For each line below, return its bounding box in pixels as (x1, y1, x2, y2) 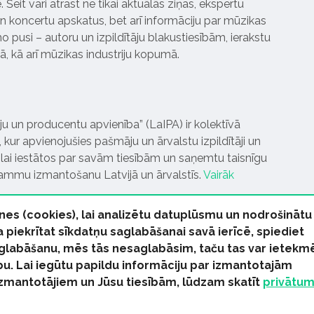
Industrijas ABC (146, 292, 224, 306)
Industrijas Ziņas (55, 292, 137, 306)
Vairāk (203, 168, 234, 182)
